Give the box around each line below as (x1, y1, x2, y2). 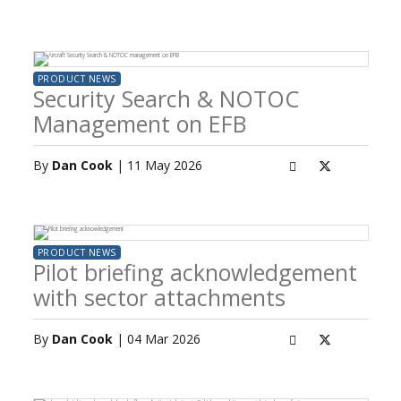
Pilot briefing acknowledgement (32, 257, 357, 287)
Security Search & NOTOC (32, 83, 299, 114)
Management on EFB (32, 108, 246, 139)
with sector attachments (32, 282, 286, 312)
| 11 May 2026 (112, 157, 202, 174)
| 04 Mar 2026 (112, 330, 200, 347)
